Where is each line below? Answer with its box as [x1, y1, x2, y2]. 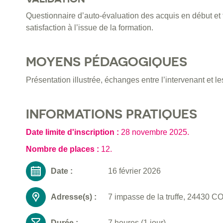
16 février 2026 [108, 167, 161, 176]
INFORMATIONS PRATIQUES [26, 106, 197, 122]
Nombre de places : [26, 145, 101, 154]
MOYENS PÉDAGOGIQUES [26, 54, 187, 70]
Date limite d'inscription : [26, 128, 121, 137]
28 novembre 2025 [121, 128, 187, 137]
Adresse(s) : [51, 193, 97, 202]
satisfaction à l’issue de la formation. [26, 23, 153, 32]
